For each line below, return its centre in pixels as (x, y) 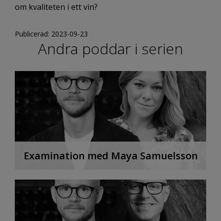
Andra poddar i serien (110, 49)
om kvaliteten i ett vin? (56, 7)
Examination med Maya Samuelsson (110, 155)
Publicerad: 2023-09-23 (51, 34)
